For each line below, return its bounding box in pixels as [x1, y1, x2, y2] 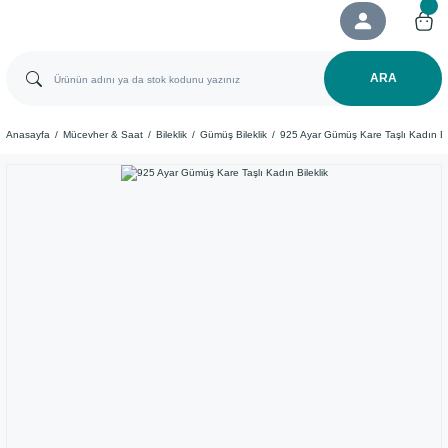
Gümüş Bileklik [200, 129, 267, 140]
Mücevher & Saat [63, 129, 143, 140]
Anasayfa [6, 129, 50, 140]
